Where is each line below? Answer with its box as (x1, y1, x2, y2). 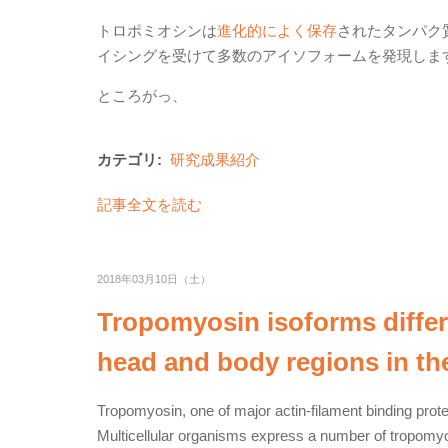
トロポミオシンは (97, 22, 217, 39)
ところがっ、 (97, 87, 187, 104)
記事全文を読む (97, 196, 202, 213)
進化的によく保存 (217, 22, 337, 39)
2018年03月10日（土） (97, 273, 211, 285)
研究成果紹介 (170, 151, 260, 168)
